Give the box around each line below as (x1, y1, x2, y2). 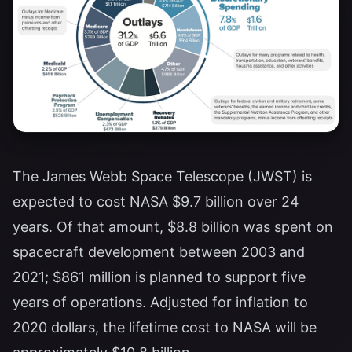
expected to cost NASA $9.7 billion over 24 (13, 193, 299, 210)
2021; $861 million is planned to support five (13, 269, 306, 285)
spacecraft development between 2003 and (13, 244, 305, 260)
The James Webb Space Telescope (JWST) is (13, 168, 312, 185)
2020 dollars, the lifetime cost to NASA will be (13, 319, 317, 335)
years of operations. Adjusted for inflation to (13, 294, 308, 310)
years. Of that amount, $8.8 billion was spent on (13, 218, 333, 235)
